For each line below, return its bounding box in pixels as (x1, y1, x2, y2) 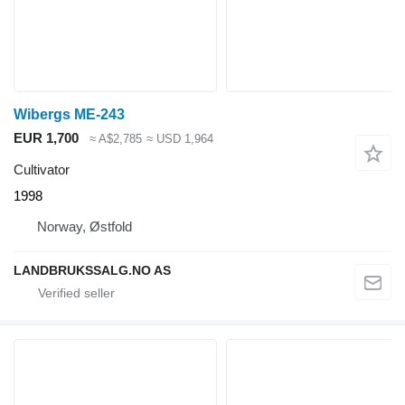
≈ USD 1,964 (146, 132, 213, 146)
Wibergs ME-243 (14, 107, 125, 123)
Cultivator (14, 161, 70, 177)
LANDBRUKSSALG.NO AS (14, 262, 171, 278)
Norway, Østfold (37, 218, 132, 234)
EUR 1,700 (14, 130, 79, 146)
